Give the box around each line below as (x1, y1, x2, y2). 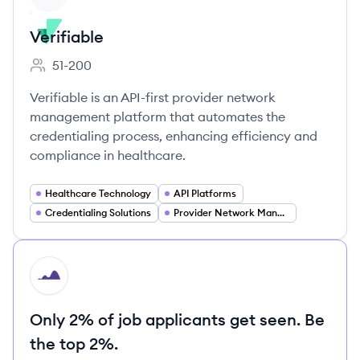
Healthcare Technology (45, 187, 151, 199)
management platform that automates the (30, 108, 285, 125)
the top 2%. (30, 333, 118, 354)
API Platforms (174, 187, 236, 199)
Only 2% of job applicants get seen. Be (30, 309, 325, 329)
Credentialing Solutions (45, 207, 151, 219)
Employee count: (29, 65, 129, 82)
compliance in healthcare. (30, 147, 186, 163)
